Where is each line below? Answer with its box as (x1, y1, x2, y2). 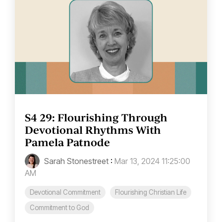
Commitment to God (30, 204, 89, 212)
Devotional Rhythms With (25, 123, 161, 137)
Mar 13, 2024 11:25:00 (114, 156, 190, 166)
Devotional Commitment (30, 188, 101, 197)
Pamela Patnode (25, 135, 110, 150)
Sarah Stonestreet (42, 156, 109, 166)
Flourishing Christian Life (115, 188, 186, 197)
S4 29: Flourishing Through (25, 111, 167, 125)
